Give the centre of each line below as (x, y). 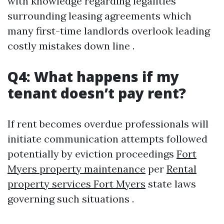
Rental (181, 169)
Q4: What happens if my (93, 76)
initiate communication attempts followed (107, 139)
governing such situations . (71, 199)
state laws (171, 184)
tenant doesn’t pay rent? (97, 93)
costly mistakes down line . (71, 46)
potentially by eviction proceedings (92, 154)
